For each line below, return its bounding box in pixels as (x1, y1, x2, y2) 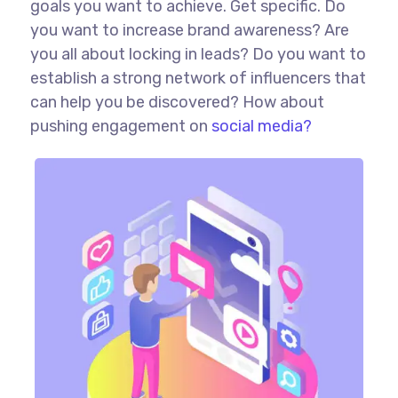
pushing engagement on (29, 116, 211, 136)
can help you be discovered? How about (29, 92, 324, 112)
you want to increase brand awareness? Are (29, 20, 349, 40)
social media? (211, 116, 312, 136)
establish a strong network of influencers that (29, 68, 366, 88)
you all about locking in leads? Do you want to (29, 44, 366, 64)
